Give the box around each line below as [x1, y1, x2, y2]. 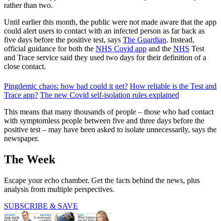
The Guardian [123, 35, 166, 44]
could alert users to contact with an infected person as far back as [4, 26, 205, 35]
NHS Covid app [96, 44, 147, 53]
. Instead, [166, 35, 194, 44]
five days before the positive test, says [4, 35, 123, 44]
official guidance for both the [4, 44, 96, 53]
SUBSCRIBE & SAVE [4, 201, 78, 210]
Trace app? [4, 90, 38, 99]
